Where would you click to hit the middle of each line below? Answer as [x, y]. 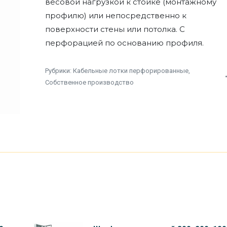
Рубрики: [59, 71]
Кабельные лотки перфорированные [131, 71]
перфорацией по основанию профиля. [124, 43]
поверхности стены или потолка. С [115, 29]
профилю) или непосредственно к [116, 15]
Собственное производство [89, 82]
